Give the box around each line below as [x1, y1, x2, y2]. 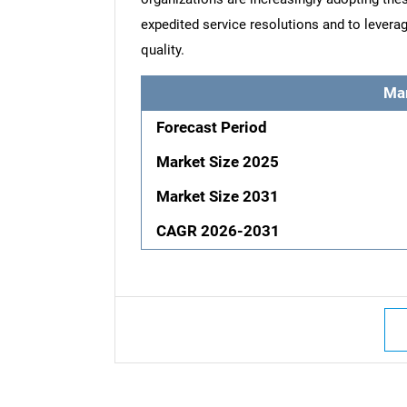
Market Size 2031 [156, 187, 280, 205]
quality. [140, 41, 184, 58]
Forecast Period [156, 118, 268, 136]
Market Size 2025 [156, 153, 280, 171]
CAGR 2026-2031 [156, 222, 281, 240]
